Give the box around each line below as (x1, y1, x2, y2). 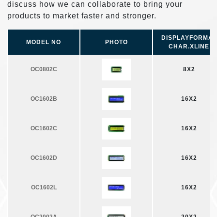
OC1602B (30, 95, 57, 103)
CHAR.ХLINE (169, 43, 209, 50)
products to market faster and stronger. (7, 11, 156, 20)
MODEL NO (26, 38, 61, 46)
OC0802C (30, 66, 57, 73)
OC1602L (31, 184, 57, 191)
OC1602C (30, 125, 57, 132)
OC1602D (30, 155, 57, 162)
